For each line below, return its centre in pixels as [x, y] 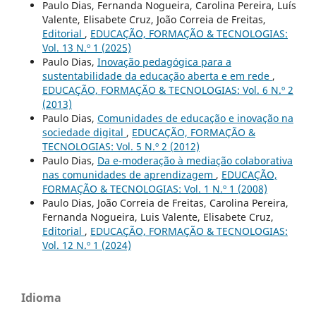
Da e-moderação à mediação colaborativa [195, 160]
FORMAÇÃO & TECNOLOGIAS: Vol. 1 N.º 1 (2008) [154, 188]
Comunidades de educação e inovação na [195, 118]
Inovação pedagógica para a [164, 61]
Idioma [41, 297]
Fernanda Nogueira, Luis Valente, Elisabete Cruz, [158, 217]
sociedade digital [84, 132]
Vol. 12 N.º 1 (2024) [86, 245]
